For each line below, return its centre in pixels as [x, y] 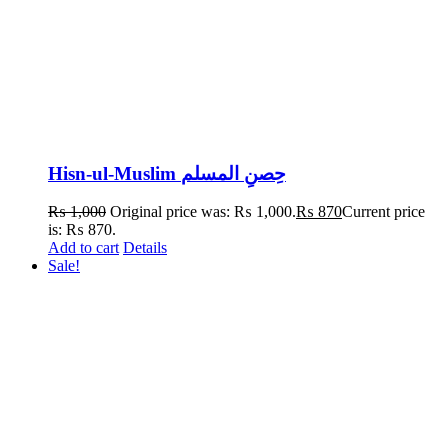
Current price [383, 212]
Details [145, 248]
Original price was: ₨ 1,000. [203, 212]
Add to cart [83, 248]
